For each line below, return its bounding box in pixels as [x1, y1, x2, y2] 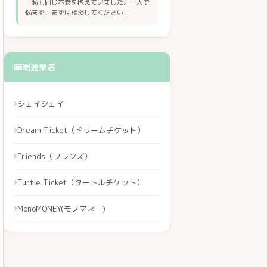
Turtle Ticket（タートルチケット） [17, 177, 144, 188]
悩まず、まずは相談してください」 [25, 8, 130, 17]
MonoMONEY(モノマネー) [17, 203, 105, 214]
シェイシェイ [17, 98, 64, 109]
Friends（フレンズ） [17, 151, 92, 162]
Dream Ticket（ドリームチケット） [17, 125, 145, 135]
